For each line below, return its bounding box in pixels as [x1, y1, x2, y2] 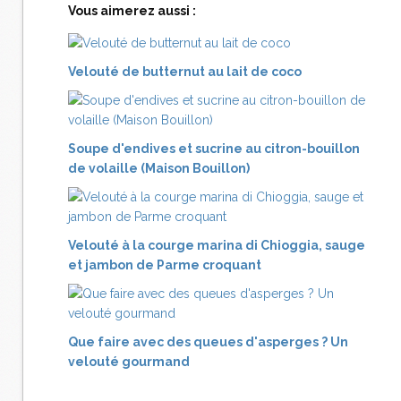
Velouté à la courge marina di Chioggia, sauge [68, 238, 365, 253]
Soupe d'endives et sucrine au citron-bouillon [68, 141, 360, 157]
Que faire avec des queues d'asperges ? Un [68, 335, 348, 350]
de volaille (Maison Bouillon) [68, 161, 250, 176]
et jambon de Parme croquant [68, 258, 261, 273]
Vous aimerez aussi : [68, 4, 196, 19]
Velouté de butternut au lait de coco [68, 64, 302, 80]
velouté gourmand [68, 354, 190, 370]
